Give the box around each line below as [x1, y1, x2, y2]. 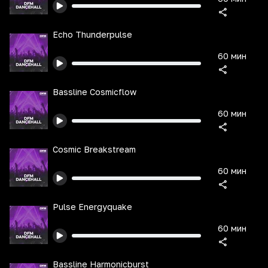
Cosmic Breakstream [53, 144, 136, 154]
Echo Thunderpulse [53, 29, 132, 39]
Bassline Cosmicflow [53, 87, 136, 97]
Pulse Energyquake [53, 202, 132, 212]
